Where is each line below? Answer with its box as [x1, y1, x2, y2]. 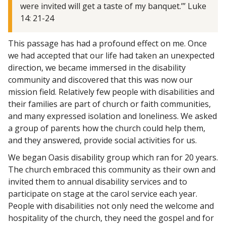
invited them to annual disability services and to [8, 176, 187, 187]
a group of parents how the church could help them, [8, 122, 205, 134]
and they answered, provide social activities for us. [8, 134, 197, 146]
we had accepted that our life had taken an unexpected [8, 49, 214, 61]
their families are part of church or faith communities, [8, 98, 211, 109]
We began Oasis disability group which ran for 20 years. [8, 151, 218, 163]
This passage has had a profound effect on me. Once [8, 37, 207, 49]
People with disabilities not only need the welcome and [8, 200, 214, 211]
